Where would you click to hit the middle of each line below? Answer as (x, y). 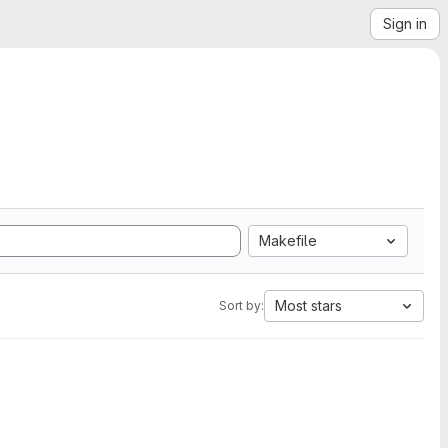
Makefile (288, 240)
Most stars (308, 305)
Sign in (405, 23)
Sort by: (241, 305)
